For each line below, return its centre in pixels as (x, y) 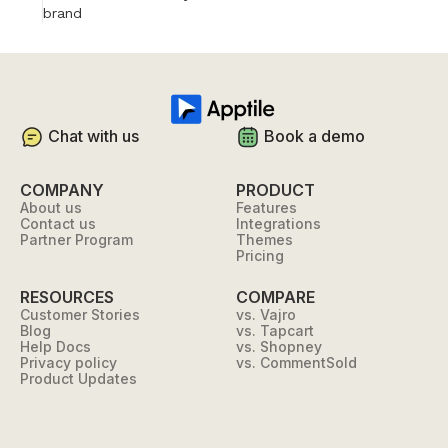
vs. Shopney (279, 346)
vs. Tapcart (275, 330)
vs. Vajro (266, 314)
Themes (264, 239)
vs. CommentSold (296, 362)
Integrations (278, 223)
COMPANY (62, 189)
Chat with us (93, 136)
